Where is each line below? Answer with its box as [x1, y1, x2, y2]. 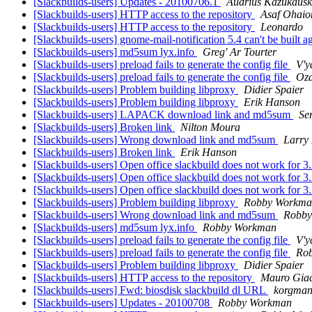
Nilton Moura [180, 121, 240, 134]
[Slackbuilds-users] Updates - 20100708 [33, 297, 212, 309]
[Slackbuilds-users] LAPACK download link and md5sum [33, 109, 293, 121]
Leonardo [260, 21, 303, 33]
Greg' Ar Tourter [203, 46, 276, 58]
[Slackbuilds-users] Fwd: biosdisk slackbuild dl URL [33, 284, 268, 297]
